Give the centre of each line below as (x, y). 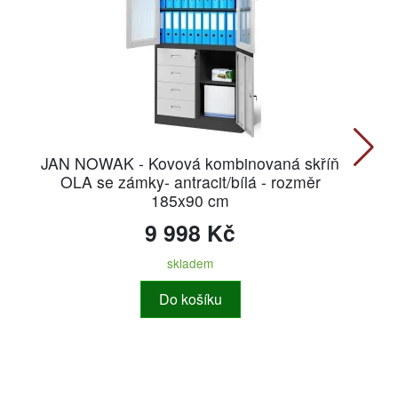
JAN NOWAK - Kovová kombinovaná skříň (190, 163)
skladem (190, 263)
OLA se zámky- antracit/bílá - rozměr (190, 182)
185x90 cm (190, 200)
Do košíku (190, 299)
